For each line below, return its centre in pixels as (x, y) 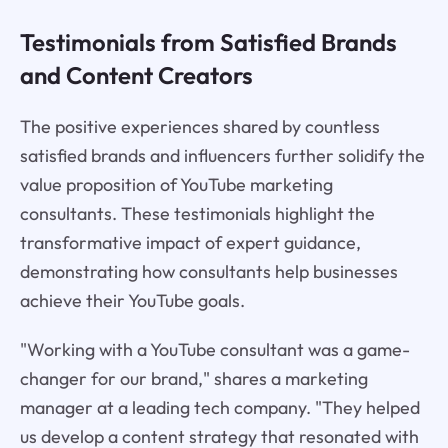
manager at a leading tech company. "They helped (219, 408)
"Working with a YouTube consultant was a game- (214, 350)
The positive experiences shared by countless (199, 127)
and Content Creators (136, 75)
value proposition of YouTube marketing (176, 185)
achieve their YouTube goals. (132, 301)
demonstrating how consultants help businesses (208, 272)
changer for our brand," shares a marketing (193, 379)
